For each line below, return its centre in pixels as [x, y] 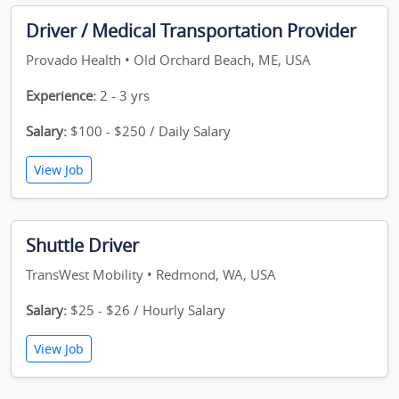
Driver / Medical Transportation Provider [191, 31]
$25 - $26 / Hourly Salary [146, 310]
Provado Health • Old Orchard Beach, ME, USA [168, 60]
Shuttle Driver [82, 245]
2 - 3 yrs [123, 95]
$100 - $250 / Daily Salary [149, 131]
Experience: [61, 95]
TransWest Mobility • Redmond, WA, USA [151, 274]
